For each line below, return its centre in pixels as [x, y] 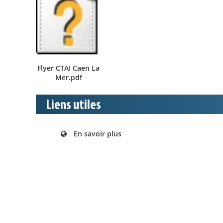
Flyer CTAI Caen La [69, 68]
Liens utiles [73, 105]
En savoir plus [98, 133]
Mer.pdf [68, 77]
